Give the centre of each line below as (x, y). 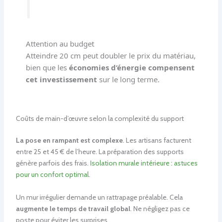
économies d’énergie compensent (132, 68)
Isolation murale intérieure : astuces (144, 163)
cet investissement (61, 80)
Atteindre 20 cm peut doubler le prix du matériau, (111, 56)
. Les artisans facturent (157, 140)
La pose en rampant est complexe (69, 140)
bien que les (47, 68)
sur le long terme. (128, 80)
